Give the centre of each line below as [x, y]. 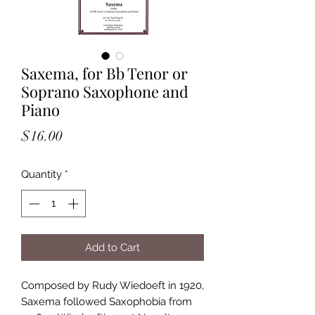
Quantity [41, 175]
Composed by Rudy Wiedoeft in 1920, [112, 285]
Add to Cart [112, 247]
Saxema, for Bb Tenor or [104, 73]
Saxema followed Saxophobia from [107, 301]
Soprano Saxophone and [105, 92]
